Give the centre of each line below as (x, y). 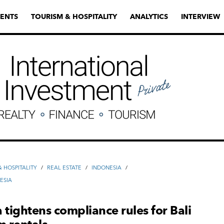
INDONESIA (107, 167)
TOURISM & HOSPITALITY (74, 16)
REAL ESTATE (64, 167)
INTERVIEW (200, 16)
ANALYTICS (149, 16)
